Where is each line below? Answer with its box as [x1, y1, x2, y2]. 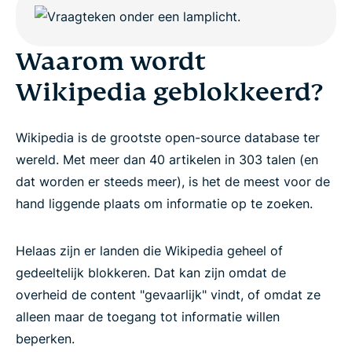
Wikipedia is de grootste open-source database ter [16, 130, 320, 145]
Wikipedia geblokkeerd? [16, 76, 322, 108]
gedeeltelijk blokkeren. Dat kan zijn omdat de [16, 265, 286, 280]
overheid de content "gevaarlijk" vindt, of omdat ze [16, 287, 321, 302]
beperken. [16, 331, 75, 346]
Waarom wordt [16, 46, 206, 77]
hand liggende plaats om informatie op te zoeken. [16, 196, 313, 211]
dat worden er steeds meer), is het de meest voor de [16, 174, 330, 189]
